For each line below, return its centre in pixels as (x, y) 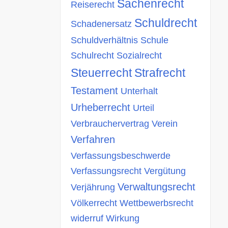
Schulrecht (92, 55)
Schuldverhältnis (104, 40)
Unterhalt (139, 91)
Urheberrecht (101, 107)
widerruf (87, 218)
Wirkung (123, 218)
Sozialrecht (139, 55)
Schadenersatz (101, 24)
